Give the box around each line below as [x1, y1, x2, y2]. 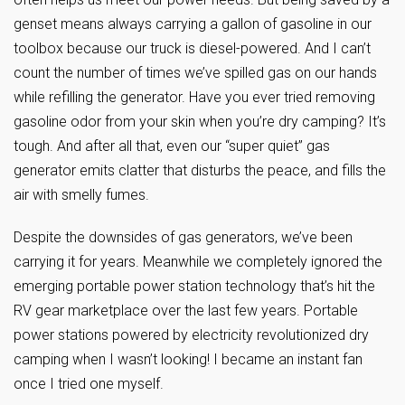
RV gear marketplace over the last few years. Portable [14, 302, 358, 320]
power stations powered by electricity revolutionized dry [14, 326, 369, 344]
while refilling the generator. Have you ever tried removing [14, 89, 375, 107]
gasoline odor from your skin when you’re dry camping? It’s [14, 113, 386, 131]
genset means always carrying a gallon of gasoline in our [14, 15, 372, 33]
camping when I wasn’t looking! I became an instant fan [14, 351, 363, 369]
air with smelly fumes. [14, 186, 149, 204]
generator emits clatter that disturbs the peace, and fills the [14, 162, 386, 180]
